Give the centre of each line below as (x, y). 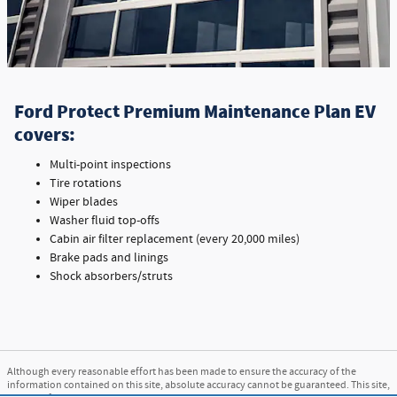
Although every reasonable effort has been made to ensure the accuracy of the (182, 371)
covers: (45, 135)
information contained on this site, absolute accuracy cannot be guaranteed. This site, (198, 385)
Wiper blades (84, 202)
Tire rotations (86, 183)
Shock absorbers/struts (111, 276)
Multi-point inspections (110, 164)
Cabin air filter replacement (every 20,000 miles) (175, 239)
